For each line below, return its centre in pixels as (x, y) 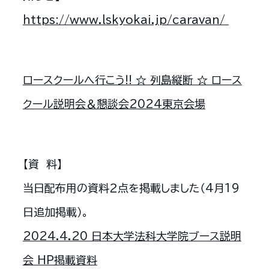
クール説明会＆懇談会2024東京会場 (114, 104)
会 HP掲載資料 (60, 260)
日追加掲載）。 (56, 212)
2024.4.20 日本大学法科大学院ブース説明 (132, 236)
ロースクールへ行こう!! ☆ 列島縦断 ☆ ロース (132, 80)
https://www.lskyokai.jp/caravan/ (125, 20)
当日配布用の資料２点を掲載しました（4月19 (131, 188)
